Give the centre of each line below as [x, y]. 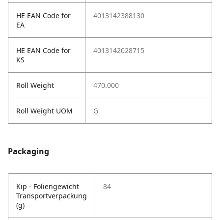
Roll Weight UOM [44, 111]
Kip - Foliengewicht [48, 187]
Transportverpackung [52, 196]
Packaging [28, 151]
